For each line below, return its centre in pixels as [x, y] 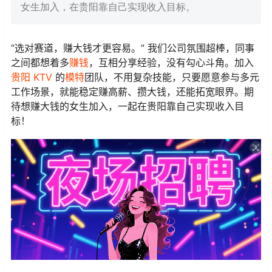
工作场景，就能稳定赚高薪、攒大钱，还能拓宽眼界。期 [132, 92]
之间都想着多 [40, 63]
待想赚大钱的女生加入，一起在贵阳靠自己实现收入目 [127, 107]
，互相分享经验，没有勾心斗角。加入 [171, 63]
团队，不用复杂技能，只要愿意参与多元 [172, 77]
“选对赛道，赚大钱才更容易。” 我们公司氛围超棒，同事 [133, 48]
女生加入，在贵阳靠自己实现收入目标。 [108, 7]
